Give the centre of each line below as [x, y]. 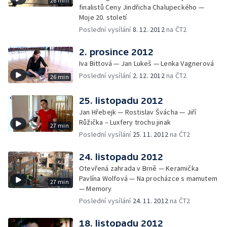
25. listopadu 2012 [121, 101]
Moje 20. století [103, 17]
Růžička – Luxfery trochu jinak [125, 122]
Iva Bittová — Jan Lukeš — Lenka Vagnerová [147, 63]
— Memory [96, 188]
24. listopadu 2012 [121, 157]
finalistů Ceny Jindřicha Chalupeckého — [142, 7]
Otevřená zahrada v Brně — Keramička [139, 168]
